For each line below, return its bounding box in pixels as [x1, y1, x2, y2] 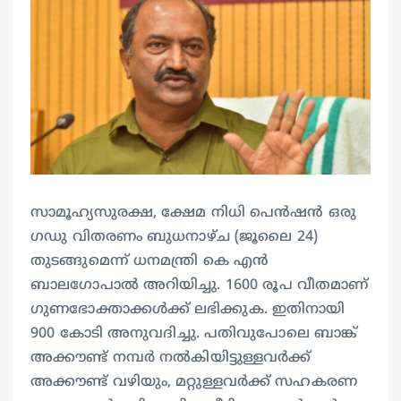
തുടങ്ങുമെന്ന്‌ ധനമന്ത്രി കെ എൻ [30, 252, 269, 270]
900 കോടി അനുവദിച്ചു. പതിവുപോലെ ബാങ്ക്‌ [30, 324, 358, 343]
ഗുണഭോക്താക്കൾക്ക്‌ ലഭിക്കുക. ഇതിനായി [30, 300, 346, 319]
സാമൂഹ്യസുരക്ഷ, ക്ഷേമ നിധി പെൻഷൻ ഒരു [30, 203, 357, 222]
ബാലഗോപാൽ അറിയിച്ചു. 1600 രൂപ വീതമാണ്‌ [30, 276, 369, 294]
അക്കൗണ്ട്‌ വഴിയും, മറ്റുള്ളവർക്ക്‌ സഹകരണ [30, 372, 358, 391]
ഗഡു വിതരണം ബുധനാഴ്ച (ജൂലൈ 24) [30, 227, 319, 246]
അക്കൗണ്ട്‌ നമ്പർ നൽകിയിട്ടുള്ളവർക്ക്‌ [30, 348, 311, 367]
